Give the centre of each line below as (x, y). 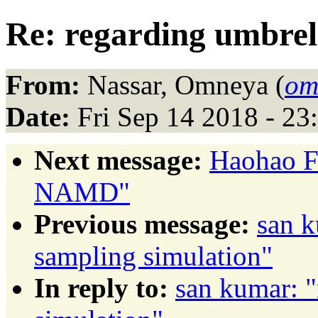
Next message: (118, 160)
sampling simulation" (153, 256)
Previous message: (142, 224)
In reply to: (101, 287)
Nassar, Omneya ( (182, 84)
